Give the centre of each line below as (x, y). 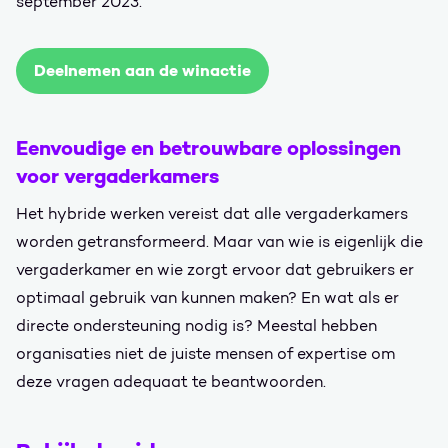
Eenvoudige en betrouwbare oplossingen (208, 148)
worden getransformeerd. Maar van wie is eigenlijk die (219, 241)
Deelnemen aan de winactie (142, 70)
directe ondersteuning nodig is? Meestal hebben (196, 325)
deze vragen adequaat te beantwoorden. (171, 381)
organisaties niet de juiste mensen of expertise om (205, 353)
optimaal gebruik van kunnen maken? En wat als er (207, 297)
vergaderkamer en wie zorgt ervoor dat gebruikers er (215, 269)
